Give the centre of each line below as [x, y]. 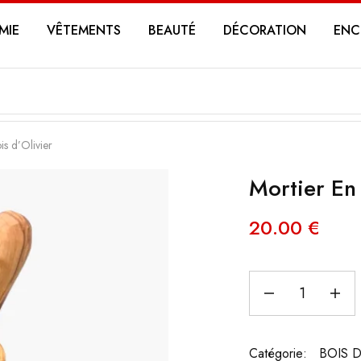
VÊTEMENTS [84, 30]
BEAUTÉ [172, 30]
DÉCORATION [265, 30]
